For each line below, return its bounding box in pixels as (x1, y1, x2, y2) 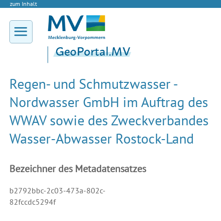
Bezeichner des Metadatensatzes (9, 162, 146, 176)
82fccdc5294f (9, 197, 56, 207)
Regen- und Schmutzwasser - (9, 74, 177, 93)
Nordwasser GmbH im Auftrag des (9, 93, 208, 111)
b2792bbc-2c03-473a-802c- (9, 185, 106, 196)
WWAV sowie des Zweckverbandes (9, 111, 209, 130)
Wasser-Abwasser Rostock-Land (9, 129, 194, 148)
